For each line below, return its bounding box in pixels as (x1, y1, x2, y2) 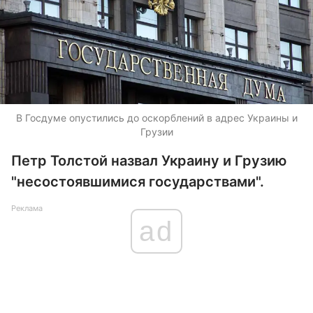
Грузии (140, 126, 173, 138)
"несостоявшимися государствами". (11, 173, 264, 190)
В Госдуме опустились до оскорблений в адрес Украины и (15, 112, 298, 124)
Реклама (11, 203, 43, 213)
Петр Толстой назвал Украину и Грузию (11, 152, 286, 169)
